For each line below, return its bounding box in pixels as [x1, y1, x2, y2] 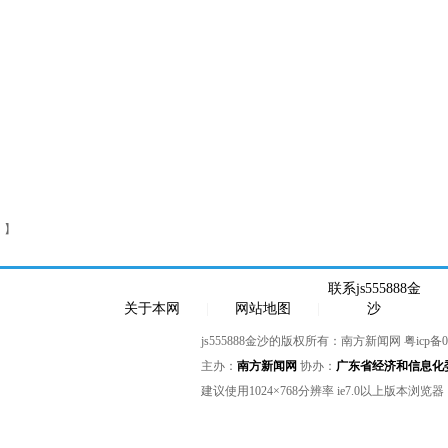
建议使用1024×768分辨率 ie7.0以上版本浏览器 [201, 384, 444, 398]
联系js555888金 [327, 281, 421, 296]
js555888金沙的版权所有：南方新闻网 [201, 334, 404, 348]
